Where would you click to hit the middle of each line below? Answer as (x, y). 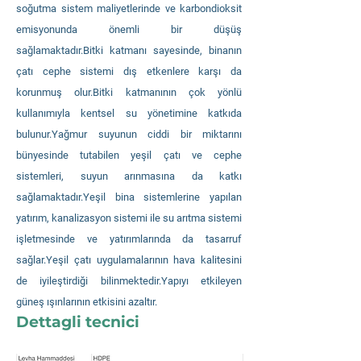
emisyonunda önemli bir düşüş (129, 29)
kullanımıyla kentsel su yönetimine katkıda (129, 113)
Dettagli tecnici (78, 322)
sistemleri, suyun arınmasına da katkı (129, 176)
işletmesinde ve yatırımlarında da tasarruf (129, 239)
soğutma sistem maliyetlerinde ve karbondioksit (129, 8)
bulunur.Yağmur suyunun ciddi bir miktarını (129, 134)
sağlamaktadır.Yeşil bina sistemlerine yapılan (129, 197)
